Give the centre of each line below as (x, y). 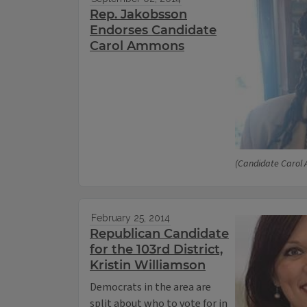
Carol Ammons (137, 46)
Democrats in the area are (150, 287)
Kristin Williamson (148, 266)
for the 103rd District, (156, 250)
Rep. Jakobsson (138, 15)
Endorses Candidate (153, 30)
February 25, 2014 (130, 218)
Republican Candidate (159, 234)
